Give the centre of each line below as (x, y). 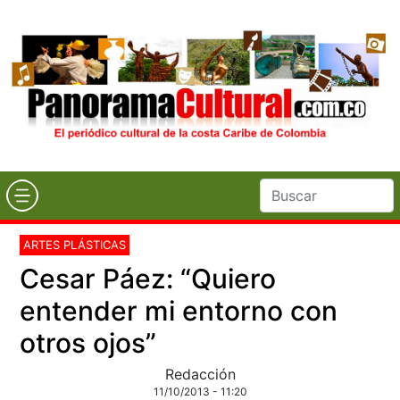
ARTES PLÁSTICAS (75, 244)
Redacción (200, 374)
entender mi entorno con (179, 310)
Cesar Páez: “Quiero (148, 278)
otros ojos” (88, 342)
